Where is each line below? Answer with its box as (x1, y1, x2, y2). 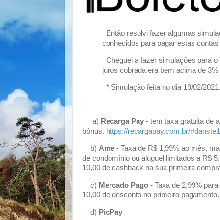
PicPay (99, 208, 122, 216)
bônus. (82, 127, 106, 136)
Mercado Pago (99, 181, 148, 189)
